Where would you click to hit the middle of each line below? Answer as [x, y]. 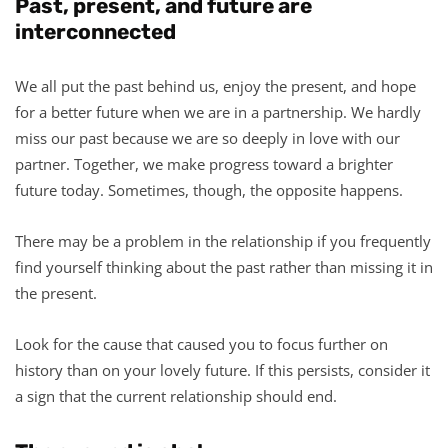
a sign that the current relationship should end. [176, 395]
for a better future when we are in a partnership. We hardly [218, 111]
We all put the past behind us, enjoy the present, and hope [215, 85]
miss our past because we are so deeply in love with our [207, 137]
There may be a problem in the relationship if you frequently [223, 240]
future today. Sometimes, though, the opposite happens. [209, 189]
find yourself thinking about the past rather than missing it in [224, 266]
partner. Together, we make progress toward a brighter [204, 163]
